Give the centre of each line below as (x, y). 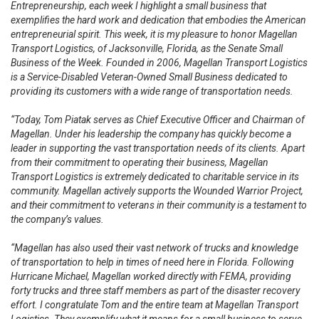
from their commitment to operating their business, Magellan (140, 162)
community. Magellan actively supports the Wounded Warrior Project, (157, 191)
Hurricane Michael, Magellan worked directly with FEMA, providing (151, 276)
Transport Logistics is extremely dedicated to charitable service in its (155, 177)
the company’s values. (57, 219)
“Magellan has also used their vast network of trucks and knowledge (155, 248)
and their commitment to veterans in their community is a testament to (159, 205)
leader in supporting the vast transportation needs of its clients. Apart (158, 148)
